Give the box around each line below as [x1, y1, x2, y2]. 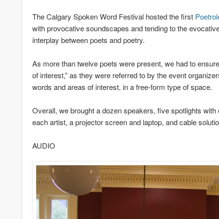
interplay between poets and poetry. [32, 35, 145, 45]
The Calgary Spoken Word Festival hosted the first [32, 11, 195, 22]
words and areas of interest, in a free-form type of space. [32, 82, 212, 92]
